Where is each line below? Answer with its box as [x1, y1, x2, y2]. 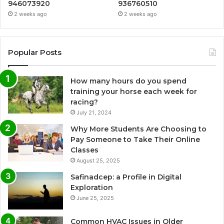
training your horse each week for [70, 87, 197, 96]
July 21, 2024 [76, 109, 111, 116]
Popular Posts [8, 47, 61, 57]
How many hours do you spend [70, 76, 186, 86]
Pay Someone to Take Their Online [70, 135, 200, 144]
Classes [70, 145, 98, 155]
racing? [70, 97, 98, 107]
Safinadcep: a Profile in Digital [70, 172, 181, 182]
